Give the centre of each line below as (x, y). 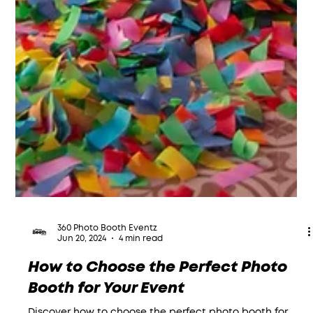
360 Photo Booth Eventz (108, 274)
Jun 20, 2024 (82, 285)
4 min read (141, 285)
